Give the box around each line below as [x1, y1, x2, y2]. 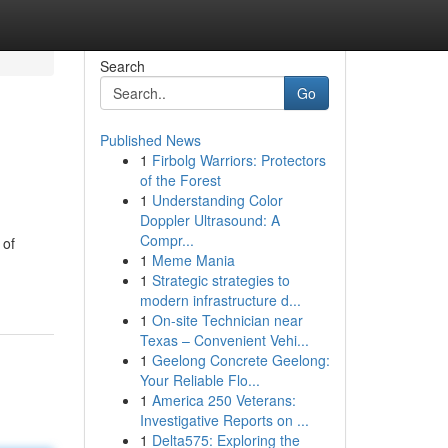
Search [99, 56, 145, 76]
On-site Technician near [151, 310, 303, 330]
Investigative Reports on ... [139, 410, 309, 430]
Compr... [139, 230, 194, 250]
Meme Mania [151, 250, 235, 270]
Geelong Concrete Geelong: [151, 350, 330, 370]
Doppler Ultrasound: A [139, 210, 280, 230]
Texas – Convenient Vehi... [139, 330, 309, 350]
